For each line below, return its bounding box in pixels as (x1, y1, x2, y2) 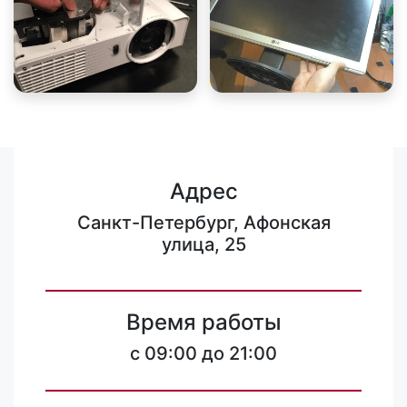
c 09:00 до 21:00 (130, 342, 277, 364)
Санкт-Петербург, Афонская (76, 212, 331, 233)
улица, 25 (161, 233, 246, 255)
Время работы (125, 309, 282, 335)
